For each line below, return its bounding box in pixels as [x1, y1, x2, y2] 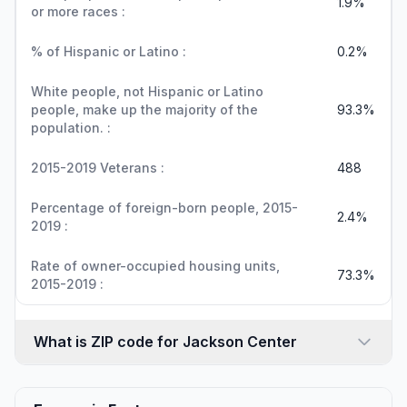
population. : [31, 120, 111, 135]
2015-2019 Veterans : [31, 160, 164, 175]
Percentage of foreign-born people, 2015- [31, 200, 298, 215]
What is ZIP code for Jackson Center [34, 333, 297, 351]
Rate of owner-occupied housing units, [31, 258, 280, 273]
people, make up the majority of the [31, 102, 258, 117]
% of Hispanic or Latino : [31, 44, 186, 59]
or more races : [31, 4, 125, 19]
